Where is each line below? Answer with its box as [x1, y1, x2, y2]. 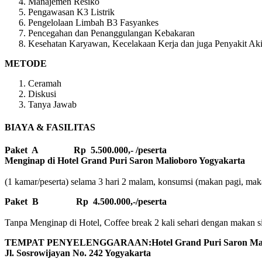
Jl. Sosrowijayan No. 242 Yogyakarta [5, 248, 151, 258]
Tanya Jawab [28, 99, 77, 109]
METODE [5, 58, 47, 68]
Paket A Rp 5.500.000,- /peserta [5, 145, 167, 156]
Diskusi [28, 88, 56, 99]
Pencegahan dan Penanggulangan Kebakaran [28, 27, 195, 38]
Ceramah [28, 78, 61, 88]
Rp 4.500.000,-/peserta [62, 196, 167, 207]
